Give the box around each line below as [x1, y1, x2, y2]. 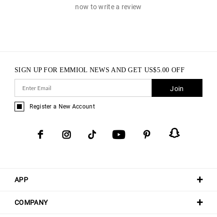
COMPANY [15, 198, 48, 206]
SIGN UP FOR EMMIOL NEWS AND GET [15, 66, 144, 74]
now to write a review [75, 2, 142, 11]
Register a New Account [30, 103, 95, 110]
